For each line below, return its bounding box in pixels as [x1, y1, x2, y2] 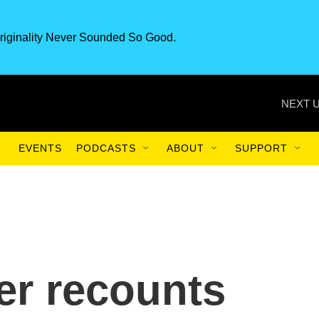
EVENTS [19, 142, 62, 154]
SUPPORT [235, 142, 288, 154]
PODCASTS [76, 142, 136, 154]
